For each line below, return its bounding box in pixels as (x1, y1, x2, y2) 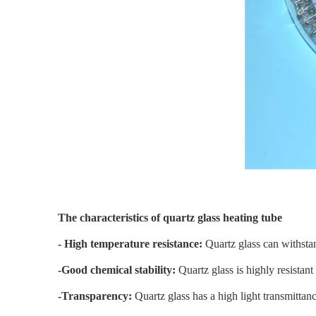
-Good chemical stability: (58, 264, 178, 276)
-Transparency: (58, 290, 135, 302)
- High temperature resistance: (58, 238, 205, 250)
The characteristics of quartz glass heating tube (58, 212, 282, 224)
